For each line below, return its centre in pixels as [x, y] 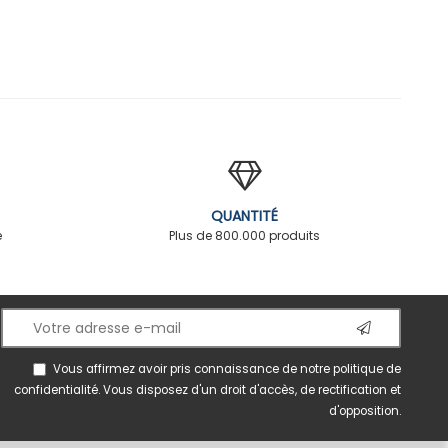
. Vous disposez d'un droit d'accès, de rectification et [249, 390]
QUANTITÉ [245, 215]
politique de [367, 369]
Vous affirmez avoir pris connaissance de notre [193, 369]
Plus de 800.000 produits [245, 235]
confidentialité [56, 390]
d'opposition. [365, 411]
